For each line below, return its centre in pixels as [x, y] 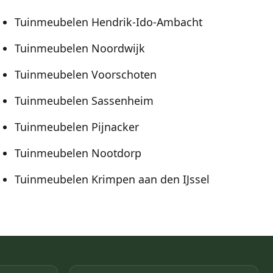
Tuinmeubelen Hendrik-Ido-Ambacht [108, 22]
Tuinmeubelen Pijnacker [77, 127]
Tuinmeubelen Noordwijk [80, 48]
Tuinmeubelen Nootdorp [78, 153]
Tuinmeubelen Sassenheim [84, 101]
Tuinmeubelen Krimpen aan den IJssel [112, 179]
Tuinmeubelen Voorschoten [86, 75]
